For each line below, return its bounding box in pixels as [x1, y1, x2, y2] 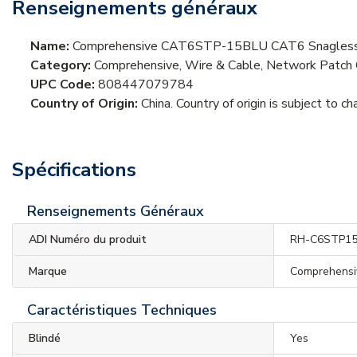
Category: [30, 56, 94, 74]
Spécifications [12, 156, 136, 182]
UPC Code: [30, 75, 98, 93]
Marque [29, 263, 67, 279]
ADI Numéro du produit [29, 231, 147, 247]
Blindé [29, 330, 61, 346]
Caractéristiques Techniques [27, 300, 217, 320]
